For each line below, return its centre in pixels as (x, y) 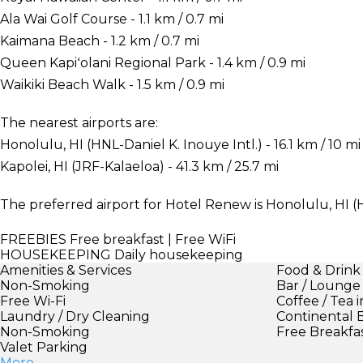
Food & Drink (319, 270)
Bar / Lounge (319, 285)
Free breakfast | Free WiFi (151, 239)
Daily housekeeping (177, 254)
